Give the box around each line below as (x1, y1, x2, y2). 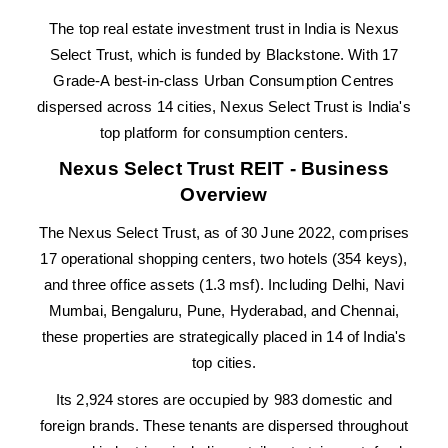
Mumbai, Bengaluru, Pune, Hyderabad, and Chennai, (48, 303, 400, 320)
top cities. (192, 355, 256, 372)
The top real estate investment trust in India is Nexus (48, 21, 400, 38)
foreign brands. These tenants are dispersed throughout (39, 418, 409, 435)
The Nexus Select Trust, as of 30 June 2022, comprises (38, 225, 410, 242)
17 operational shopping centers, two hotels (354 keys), (40, 251, 408, 268)
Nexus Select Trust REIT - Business (58, 158, 390, 180)
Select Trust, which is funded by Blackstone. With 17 (49, 47, 399, 64)
